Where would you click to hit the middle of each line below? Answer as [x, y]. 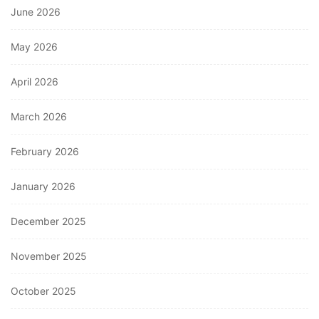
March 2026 [39, 117]
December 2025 [48, 221]
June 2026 [36, 12]
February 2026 [45, 152]
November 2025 [49, 256]
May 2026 [34, 47]
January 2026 [43, 187]
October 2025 [43, 291]
